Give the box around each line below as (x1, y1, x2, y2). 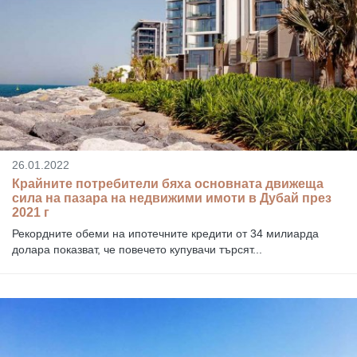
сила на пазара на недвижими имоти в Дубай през (12, 191, 331, 206)
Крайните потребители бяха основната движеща (12, 177, 324, 191)
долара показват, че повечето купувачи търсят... (12, 243, 262, 257)
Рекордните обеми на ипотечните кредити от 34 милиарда (12, 227, 319, 241)
